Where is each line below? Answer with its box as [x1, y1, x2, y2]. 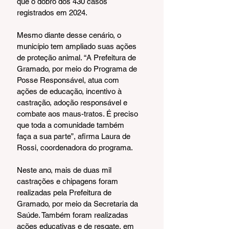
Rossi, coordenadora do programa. [17, 143, 133, 152]
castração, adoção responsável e [17, 98, 129, 107]
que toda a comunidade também [17, 121, 126, 130]
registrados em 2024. [17, 8, 87, 17]
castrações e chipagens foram [17, 177, 120, 186]
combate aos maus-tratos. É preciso [17, 109, 140, 119]
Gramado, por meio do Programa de [17, 64, 139, 74]
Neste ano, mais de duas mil [17, 166, 113, 175]
